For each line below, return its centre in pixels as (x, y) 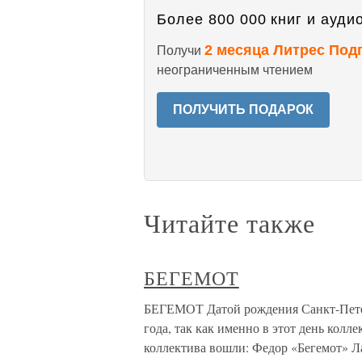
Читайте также (229, 223)
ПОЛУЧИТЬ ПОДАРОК (243, 109)
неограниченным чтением (235, 70)
